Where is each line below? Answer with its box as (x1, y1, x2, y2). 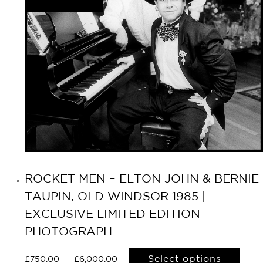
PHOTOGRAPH (25, 227, 112, 237)
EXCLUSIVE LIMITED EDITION (25, 209, 200, 220)
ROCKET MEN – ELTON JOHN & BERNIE (25, 174, 259, 184)
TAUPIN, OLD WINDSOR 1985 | (25, 191, 205, 202)
